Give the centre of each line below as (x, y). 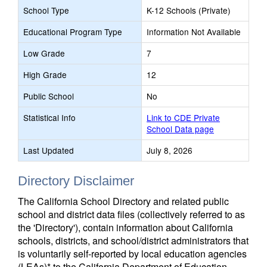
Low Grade (44, 53)
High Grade (45, 74)
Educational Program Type (73, 32)
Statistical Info (49, 117)
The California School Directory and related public (123, 201)
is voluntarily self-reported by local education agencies (132, 254)
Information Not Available (194, 32)
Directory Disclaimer (76, 181)
